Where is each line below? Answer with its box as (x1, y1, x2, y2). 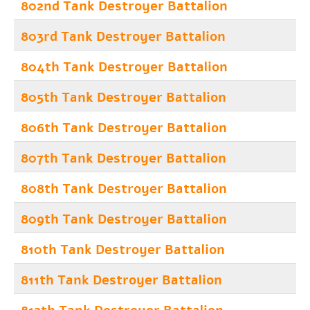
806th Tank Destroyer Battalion (21, 119, 227, 137)
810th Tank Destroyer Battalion (21, 241, 225, 259)
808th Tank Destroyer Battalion (21, 180, 227, 198)
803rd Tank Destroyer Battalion (21, 28, 226, 46)
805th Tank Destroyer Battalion (21, 89, 226, 107)
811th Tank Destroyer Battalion (21, 271, 222, 289)
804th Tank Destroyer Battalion (21, 58, 228, 76)
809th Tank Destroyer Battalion (21, 210, 227, 228)
